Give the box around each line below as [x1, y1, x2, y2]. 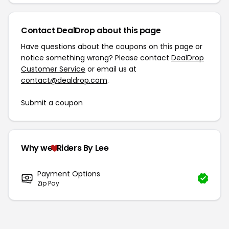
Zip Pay [37, 179, 59, 188]
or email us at [85, 64, 136, 74]
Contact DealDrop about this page [21, 25, 161, 36]
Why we [21, 142, 53, 154]
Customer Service [21, 64, 85, 74]
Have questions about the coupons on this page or [21, 41, 202, 52]
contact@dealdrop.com [21, 75, 107, 85]
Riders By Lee [56, 142, 109, 154]
